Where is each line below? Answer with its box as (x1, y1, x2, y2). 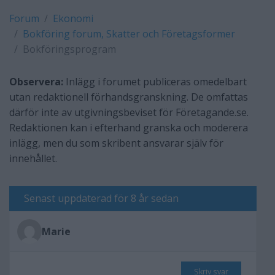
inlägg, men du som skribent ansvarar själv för (9, 136, 223, 150)
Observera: (9, 75, 63, 88)
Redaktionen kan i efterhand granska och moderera (9, 121, 248, 134)
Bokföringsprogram (23, 42, 116, 56)
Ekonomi (53, 12, 93, 25)
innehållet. (9, 152, 57, 165)
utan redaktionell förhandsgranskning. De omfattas (9, 90, 248, 104)
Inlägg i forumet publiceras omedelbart (63, 75, 247, 88)
